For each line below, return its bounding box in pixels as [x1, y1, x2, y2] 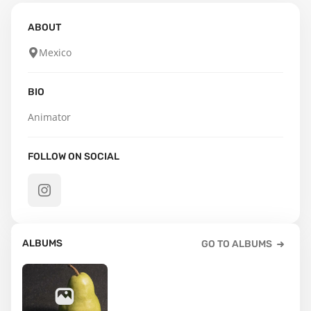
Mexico [39, 46, 72, 59]
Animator [28, 110, 71, 124]
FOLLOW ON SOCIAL [28, 151, 119, 162]
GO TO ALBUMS [201, 238, 272, 250]
